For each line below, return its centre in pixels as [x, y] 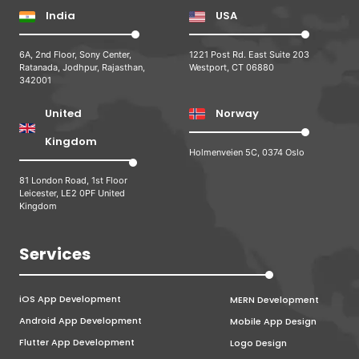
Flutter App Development [77, 342]
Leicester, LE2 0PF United [72, 193]
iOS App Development [70, 298]
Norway [237, 113]
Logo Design [258, 343]
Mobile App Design [273, 321]
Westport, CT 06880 [232, 67]
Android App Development [81, 320]
